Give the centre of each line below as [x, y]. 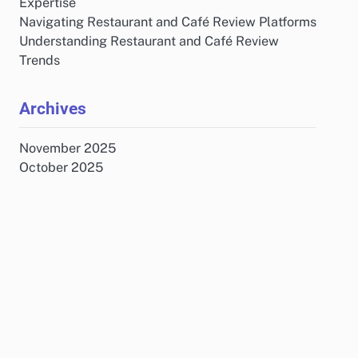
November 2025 [68, 148]
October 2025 [61, 167]
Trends [40, 60]
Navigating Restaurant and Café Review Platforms [168, 22]
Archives [53, 108]
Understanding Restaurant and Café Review [149, 41]
